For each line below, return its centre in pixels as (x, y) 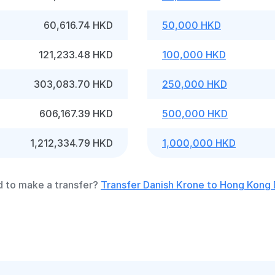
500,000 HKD (195, 114)
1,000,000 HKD (199, 143)
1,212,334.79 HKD (72, 143)
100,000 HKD (194, 55)
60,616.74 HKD (78, 25)
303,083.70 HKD (73, 84)
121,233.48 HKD (76, 55)
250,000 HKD (195, 84)
